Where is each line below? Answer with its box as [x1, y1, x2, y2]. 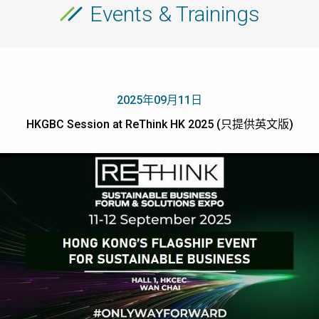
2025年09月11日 [117, 93, 202, 107]
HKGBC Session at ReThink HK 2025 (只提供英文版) [26, 117, 293, 131]
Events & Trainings [89, 1, 260, 26]
